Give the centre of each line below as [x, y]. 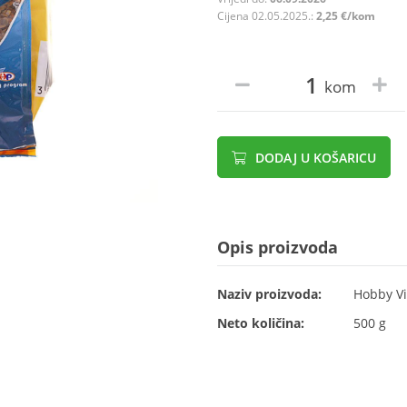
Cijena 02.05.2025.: [267, 16]
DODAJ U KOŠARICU [314, 158]
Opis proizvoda [278, 247]
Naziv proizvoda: [269, 294]
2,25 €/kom [346, 16]
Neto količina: [261, 323]
